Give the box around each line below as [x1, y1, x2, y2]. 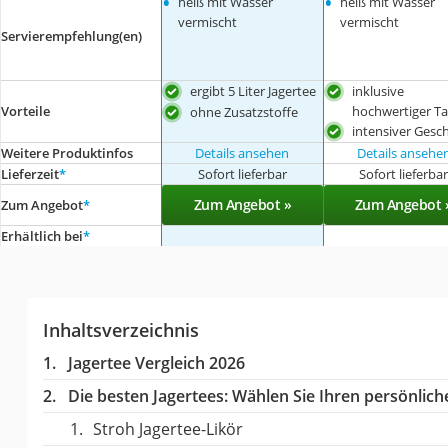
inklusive [351, 82, 404, 100]
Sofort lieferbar [197, 164, 287, 183]
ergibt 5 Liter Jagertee [190, 82, 317, 100]
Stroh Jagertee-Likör [92, 417, 243, 440]
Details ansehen [195, 143, 290, 162]
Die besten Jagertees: [67, 384, 228, 407]
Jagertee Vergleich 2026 [67, 351, 245, 374]
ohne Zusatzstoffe [190, 102, 299, 121]
